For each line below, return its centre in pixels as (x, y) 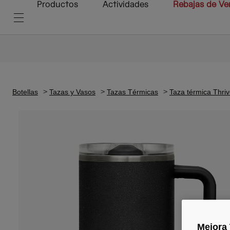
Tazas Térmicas (132, 92)
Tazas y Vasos (72, 92)
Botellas (25, 92)
